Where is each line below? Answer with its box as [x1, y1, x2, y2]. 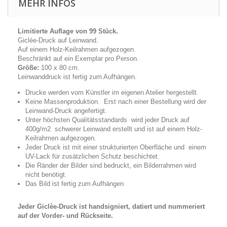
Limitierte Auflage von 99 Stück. [18, 27, 122, 35]
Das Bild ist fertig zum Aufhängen [25, 180, 124, 187]
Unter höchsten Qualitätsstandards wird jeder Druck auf [25, 116, 190, 124]
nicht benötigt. [25, 171, 67, 178]
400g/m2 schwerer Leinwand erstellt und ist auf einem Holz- [25, 125, 202, 133]
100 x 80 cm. [39, 64, 80, 71]
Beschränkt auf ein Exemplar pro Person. [18, 55, 139, 62]
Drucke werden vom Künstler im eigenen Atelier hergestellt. [25, 89, 199, 96]
